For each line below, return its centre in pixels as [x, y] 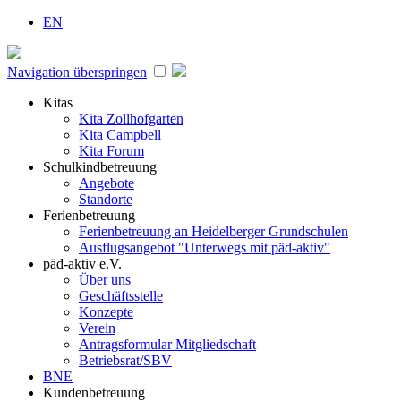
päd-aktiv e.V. [82, 264]
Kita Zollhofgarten [131, 119]
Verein [97, 328]
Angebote [107, 183]
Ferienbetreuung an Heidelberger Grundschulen [213, 231]
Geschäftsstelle [121, 296]
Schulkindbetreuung [100, 167]
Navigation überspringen [77, 72]
